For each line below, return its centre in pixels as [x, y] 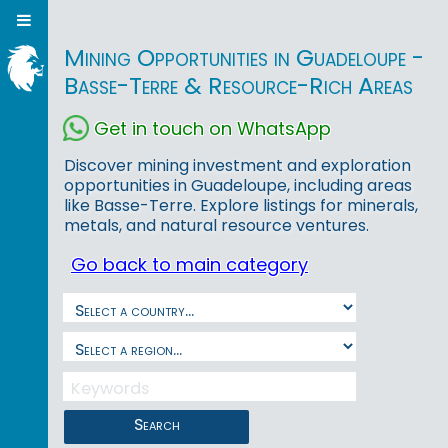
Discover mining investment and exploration [237, 166]
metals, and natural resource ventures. [216, 226]
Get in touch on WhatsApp [212, 128]
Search [156, 424]
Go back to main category [189, 265]
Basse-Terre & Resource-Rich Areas [238, 86]
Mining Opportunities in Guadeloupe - [243, 58]
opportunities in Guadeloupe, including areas [238, 186]
